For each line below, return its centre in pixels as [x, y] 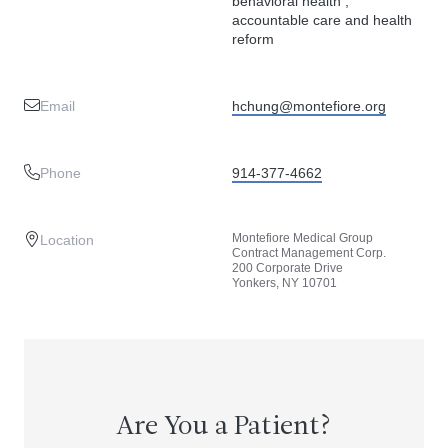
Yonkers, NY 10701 [284, 283]
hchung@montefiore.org [309, 106]
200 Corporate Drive [287, 268]
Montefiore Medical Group [302, 238]
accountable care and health [322, 20]
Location [67, 240]
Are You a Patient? [223, 427]
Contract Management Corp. [309, 253]
